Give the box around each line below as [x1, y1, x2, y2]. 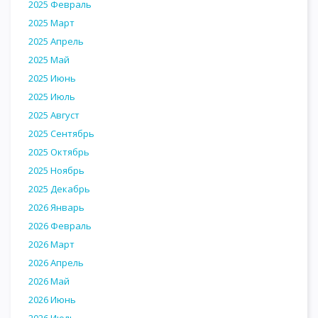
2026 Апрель [28, 256, 84, 269]
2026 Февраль [28, 219, 92, 232]
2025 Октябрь [28, 146, 89, 158]
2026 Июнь [28, 293, 76, 306]
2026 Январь [28, 201, 84, 214]
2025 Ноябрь [28, 164, 84, 177]
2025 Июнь [28, 72, 76, 84]
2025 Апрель [28, 35, 84, 48]
